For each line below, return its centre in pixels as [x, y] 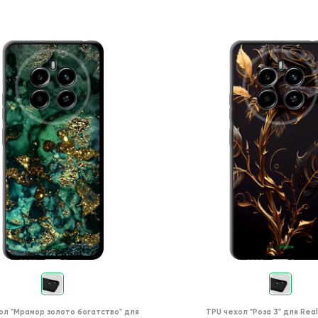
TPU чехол [226, 312]
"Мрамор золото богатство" [66, 312]
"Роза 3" [265, 312]
